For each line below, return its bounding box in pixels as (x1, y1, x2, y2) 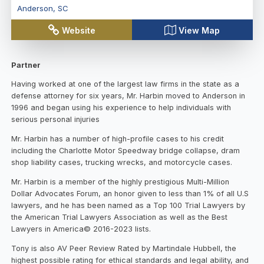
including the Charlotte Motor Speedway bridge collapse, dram (11, 146, 240, 156)
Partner (11, 60, 41, 70)
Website (62, 25, 96, 35)
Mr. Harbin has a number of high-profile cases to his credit (11, 134, 225, 144)
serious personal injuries (11, 115, 103, 124)
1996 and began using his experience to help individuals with (11, 103, 232, 113)
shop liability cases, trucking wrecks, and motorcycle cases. (11, 158, 233, 167)
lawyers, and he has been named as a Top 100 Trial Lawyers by (11, 201, 246, 210)
